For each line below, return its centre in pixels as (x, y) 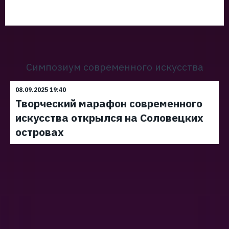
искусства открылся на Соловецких (109, 118)
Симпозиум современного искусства (114, 67)
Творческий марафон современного (109, 103)
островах (40, 132)
